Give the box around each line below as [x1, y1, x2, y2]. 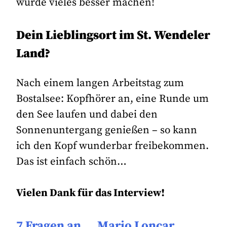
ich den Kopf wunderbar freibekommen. [16, 139, 209, 153]
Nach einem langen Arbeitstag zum [16, 76, 184, 90]
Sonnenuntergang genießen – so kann [16, 123, 198, 137]
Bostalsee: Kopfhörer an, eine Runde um [16, 92, 209, 105]
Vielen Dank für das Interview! [16, 186, 165, 200]
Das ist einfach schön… [16, 155, 127, 168]
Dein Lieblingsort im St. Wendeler [16, 28, 211, 44]
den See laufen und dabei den [16, 107, 158, 121]
